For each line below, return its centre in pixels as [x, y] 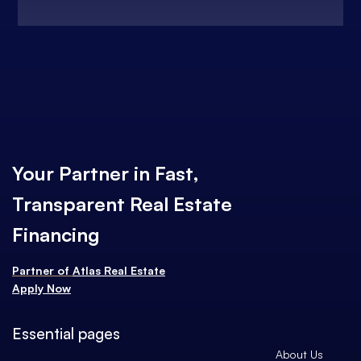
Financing [56, 234]
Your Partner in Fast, [106, 173]
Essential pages [66, 333]
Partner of [42, 270]
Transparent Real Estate [122, 203]
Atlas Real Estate [119, 270]
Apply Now [41, 288]
